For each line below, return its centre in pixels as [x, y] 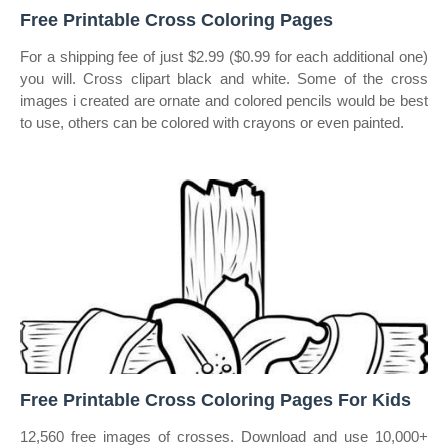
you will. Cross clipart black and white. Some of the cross [224, 78]
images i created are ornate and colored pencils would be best [224, 100]
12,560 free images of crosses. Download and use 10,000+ [224, 436]
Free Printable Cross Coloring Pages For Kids [215, 400]
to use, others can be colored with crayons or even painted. [212, 122]
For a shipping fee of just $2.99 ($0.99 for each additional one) [224, 56]
